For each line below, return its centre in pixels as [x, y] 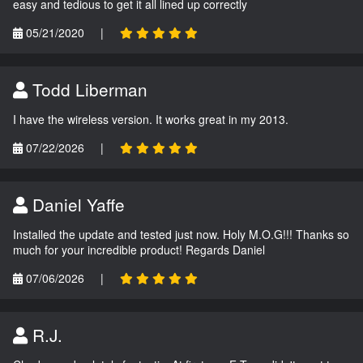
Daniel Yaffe [76, 204]
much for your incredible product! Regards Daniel [139, 249]
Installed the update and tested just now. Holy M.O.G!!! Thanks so [181, 234]
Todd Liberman [88, 89]
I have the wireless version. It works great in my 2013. [151, 119]
